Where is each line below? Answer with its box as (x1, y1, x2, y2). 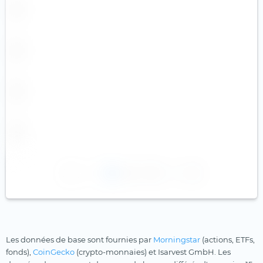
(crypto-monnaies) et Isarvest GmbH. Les (75, 247, 231, 257)
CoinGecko (33, 247, 75, 257)
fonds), (6, 247, 33, 257)
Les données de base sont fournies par (6, 234, 153, 244)
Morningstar (153, 234, 200, 244)
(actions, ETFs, (200, 234, 255, 244)
